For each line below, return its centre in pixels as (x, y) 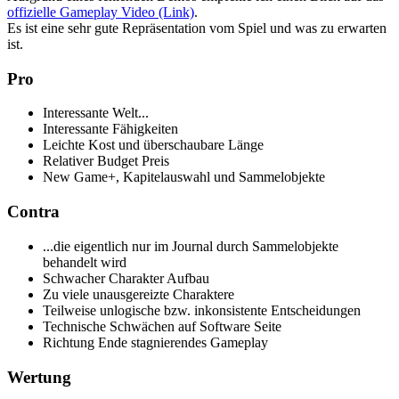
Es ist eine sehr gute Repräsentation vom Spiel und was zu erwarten (197, 28)
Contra (33, 212)
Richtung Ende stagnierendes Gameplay (155, 342)
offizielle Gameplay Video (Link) (101, 12)
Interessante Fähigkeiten (110, 129)
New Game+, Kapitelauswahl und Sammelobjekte (184, 177)
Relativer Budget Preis (106, 161)
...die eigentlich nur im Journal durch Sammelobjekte (191, 246)
